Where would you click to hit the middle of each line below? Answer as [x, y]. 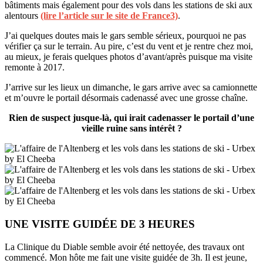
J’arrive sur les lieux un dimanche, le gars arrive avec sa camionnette [131, 87]
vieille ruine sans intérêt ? [131, 129]
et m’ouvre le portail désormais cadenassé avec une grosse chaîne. [126, 98]
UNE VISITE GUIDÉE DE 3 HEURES [100, 224]
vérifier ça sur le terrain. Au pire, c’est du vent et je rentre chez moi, [129, 46]
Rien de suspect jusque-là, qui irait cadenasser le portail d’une [131, 118]
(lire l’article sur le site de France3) [109, 16]
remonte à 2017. [35, 68]
